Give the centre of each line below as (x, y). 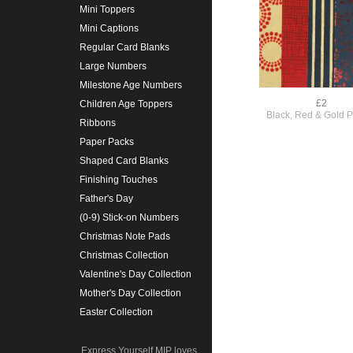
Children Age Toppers (126, 104)
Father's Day (106, 199)
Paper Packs (106, 142)
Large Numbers (113, 67)
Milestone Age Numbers (130, 85)
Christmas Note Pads (124, 237)
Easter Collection (116, 312)
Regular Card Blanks (124, 48)
